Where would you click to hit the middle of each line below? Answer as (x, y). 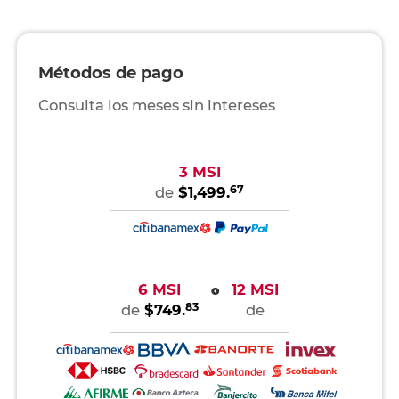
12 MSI (255, 290)
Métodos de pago (110, 73)
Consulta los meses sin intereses (156, 106)
